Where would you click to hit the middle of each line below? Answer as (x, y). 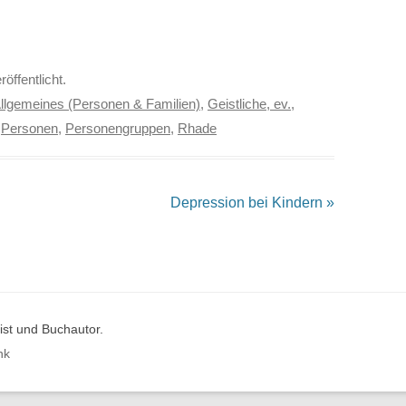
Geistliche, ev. (249, 104)
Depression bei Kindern (248, 202)
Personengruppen (118, 128)
